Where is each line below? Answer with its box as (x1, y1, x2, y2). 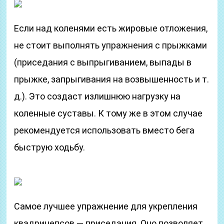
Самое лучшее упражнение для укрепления (14, 201, 198, 211)
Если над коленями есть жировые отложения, (14, 23, 208, 33)
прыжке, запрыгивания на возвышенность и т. (14, 74, 209, 84)
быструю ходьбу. (14, 142, 85, 152)
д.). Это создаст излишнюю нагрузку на (14, 91, 181, 101)
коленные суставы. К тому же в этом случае (14, 108, 203, 118)
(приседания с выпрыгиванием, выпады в (14, 57, 192, 67)
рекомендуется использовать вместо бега (14, 125, 195, 135)
